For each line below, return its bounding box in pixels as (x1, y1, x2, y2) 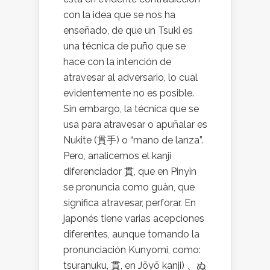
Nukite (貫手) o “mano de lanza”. (63, 134, 203, 146)
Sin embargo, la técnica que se (63, 103, 199, 115)
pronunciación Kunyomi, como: (63, 244, 201, 256)
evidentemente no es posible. (63, 87, 194, 99)
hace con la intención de (63, 56, 171, 67)
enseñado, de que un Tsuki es (63, 25, 193, 36)
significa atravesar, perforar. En (63, 197, 196, 209)
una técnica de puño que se (63, 40, 186, 52)
